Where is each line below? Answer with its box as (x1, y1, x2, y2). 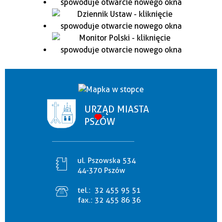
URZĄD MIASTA (84, 104, 149, 115)
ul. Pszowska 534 (77, 156, 136, 166)
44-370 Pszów (77, 166, 125, 175)
